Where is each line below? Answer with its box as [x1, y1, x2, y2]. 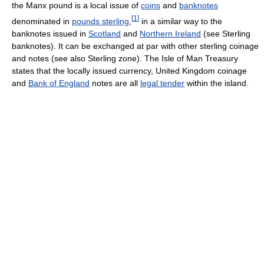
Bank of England [28, 78, 90, 88]
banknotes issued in [12, 28, 88, 38]
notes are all [90, 78, 140, 88]
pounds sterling [72, 16, 129, 26]
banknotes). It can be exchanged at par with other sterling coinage [12, 41, 259, 51]
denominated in [12, 16, 72, 26]
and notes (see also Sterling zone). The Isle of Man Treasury [12, 53, 238, 63]
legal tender [140, 78, 184, 88]
